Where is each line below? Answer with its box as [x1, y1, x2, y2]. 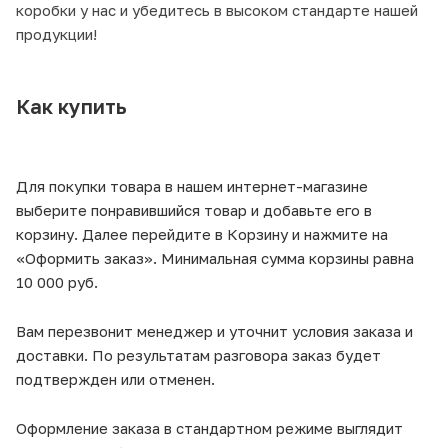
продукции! [16, 24, 97, 43]
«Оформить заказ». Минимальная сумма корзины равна [16, 248, 414, 267]
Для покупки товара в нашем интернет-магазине [16, 176, 368, 195]
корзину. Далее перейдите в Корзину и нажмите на [16, 224, 388, 243]
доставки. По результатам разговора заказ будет [16, 345, 381, 364]
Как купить [16, 93, 127, 118]
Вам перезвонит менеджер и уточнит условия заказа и [16, 321, 413, 340]
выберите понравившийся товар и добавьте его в [16, 200, 372, 219]
